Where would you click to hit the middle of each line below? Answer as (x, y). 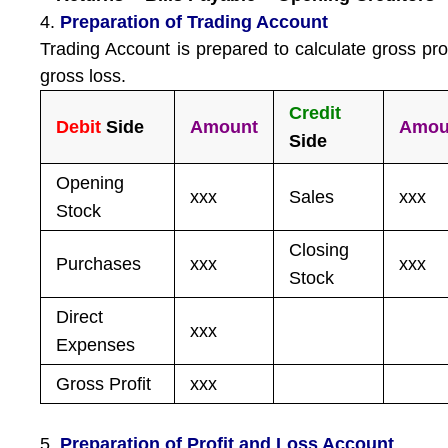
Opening (90, 183)
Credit (315, 113)
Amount (224, 127)
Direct (80, 317)
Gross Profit (104, 384)
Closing (319, 250)
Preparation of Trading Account (194, 22)
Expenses (96, 345)
